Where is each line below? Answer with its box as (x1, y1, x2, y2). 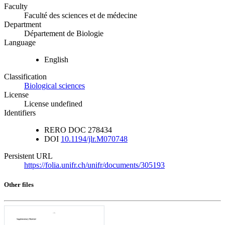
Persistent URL (4, 152, 53, 161)
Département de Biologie (24, 29, 103, 38)
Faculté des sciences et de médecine (24, 11, 137, 20)
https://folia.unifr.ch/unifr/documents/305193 (24, 161, 165, 170)
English (44, 55, 68, 64)
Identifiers (4, 108, 36, 118)
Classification (4, 72, 47, 81)
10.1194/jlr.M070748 (61, 135, 128, 144)
